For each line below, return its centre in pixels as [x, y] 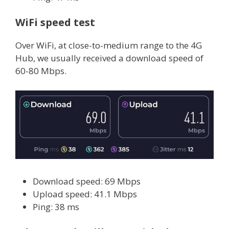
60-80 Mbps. [41, 71]
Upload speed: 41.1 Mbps [85, 194]
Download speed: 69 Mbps [87, 181]
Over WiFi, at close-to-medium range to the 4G [109, 45]
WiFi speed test [55, 22]
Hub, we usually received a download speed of [109, 58]
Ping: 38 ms [56, 207]
